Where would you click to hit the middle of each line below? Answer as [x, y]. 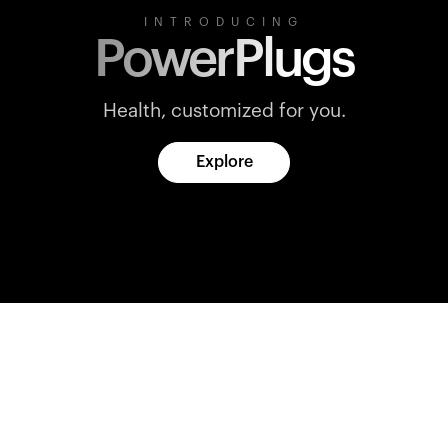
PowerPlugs [224, 60]
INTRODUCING [224, 22]
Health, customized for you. [224, 111]
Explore [224, 162]
